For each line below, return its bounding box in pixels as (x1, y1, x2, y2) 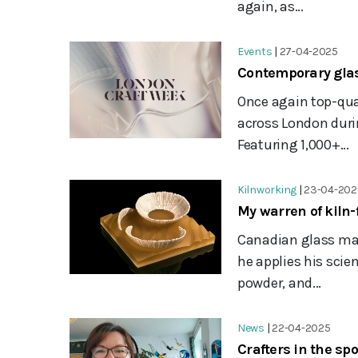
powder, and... (237, 273, 322, 292)
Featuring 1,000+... (237, 135, 349, 153)
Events (237, 44, 272, 58)
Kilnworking (237, 182, 297, 197)
